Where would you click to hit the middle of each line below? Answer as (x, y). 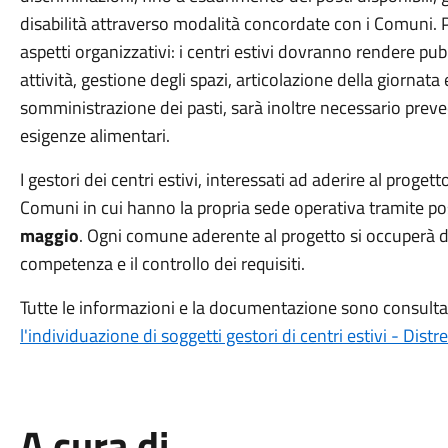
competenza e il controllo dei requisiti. (162, 263)
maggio (49, 235)
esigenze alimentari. (94, 135)
